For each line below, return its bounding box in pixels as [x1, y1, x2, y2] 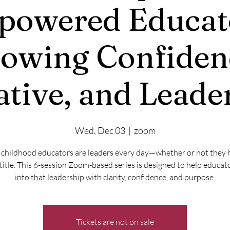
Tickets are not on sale [76, 216, 154, 227]
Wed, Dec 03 [74, 124, 125, 136]
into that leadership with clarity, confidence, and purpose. [15, 171, 215, 182]
